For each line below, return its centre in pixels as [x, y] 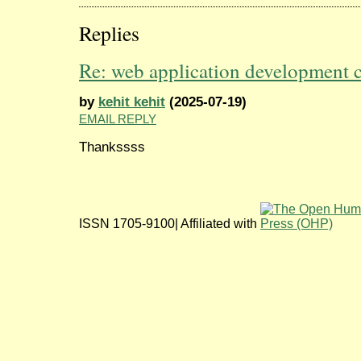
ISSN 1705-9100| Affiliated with [170, 223]
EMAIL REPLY [118, 119]
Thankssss [112, 146]
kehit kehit [132, 102]
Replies [109, 33]
